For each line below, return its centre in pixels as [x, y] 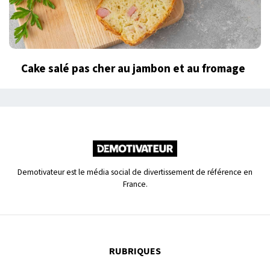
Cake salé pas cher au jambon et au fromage [133, 68]
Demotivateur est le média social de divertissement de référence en [135, 172]
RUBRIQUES [135, 251]
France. [135, 184]
